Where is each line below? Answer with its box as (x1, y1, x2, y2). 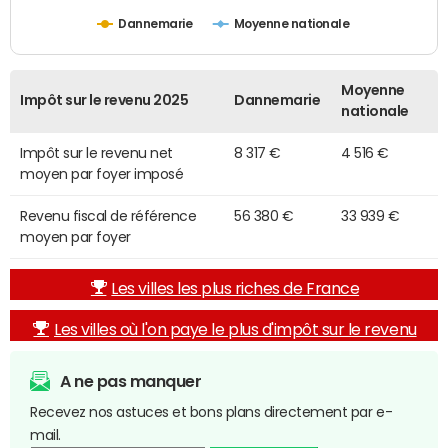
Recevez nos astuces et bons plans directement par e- (30, 405, 393, 420)
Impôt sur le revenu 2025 (20, 93, 189, 108)
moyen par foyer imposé (20, 167, 184, 182)
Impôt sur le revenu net (20, 146, 173, 161)
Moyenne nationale (233, 18, 351, 32)
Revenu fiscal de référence (20, 209, 197, 224)
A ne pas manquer (60, 373, 202, 390)
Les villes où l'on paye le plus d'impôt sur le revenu (53, 321, 417, 338)
